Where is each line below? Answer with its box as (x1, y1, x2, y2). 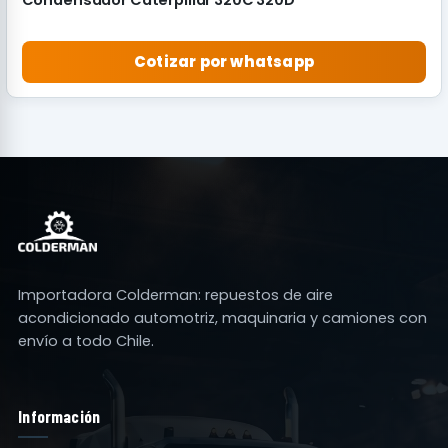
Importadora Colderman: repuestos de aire (18, 284, 334, 305)
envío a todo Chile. (18, 330, 155, 351)
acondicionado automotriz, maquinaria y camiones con (18, 307, 428, 328)
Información (18, 405, 101, 426)
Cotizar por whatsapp (134, 51, 314, 73)
